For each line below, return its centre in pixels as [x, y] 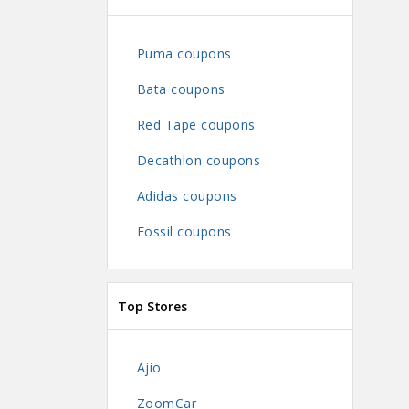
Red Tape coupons [196, 124]
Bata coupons [181, 89]
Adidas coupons [187, 195]
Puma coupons [184, 53]
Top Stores [152, 306]
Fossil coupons [184, 231]
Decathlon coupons [199, 160]
